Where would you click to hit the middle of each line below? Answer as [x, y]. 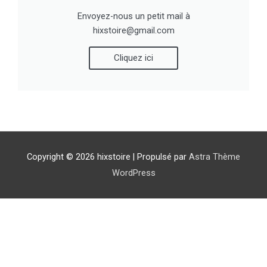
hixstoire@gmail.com [133, 30]
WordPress [133, 173]
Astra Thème [215, 157]
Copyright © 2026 [62, 157]
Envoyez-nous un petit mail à [133, 16]
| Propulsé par [160, 157]
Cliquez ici [133, 58]
